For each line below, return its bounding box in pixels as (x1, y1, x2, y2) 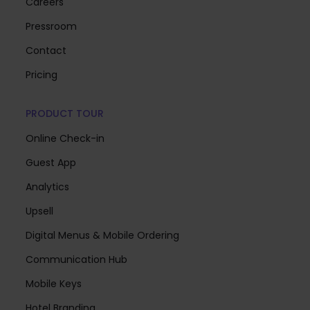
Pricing (25, 68, 57, 82)
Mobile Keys (25, 277, 82, 291)
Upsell (25, 204, 53, 219)
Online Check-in (25, 131, 104, 146)
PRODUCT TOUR (25, 107, 104, 121)
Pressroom (25, 19, 77, 34)
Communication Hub (25, 253, 127, 267)
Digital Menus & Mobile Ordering (25, 228, 179, 243)
